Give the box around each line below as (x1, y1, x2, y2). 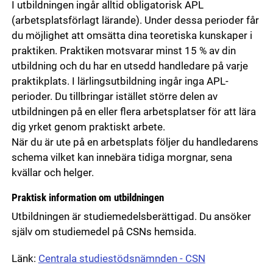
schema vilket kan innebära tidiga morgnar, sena (11, 151, 232, 163)
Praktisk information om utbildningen (11, 191, 164, 204)
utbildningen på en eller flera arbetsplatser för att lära (11, 105, 256, 118)
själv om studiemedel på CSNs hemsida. (11, 225, 196, 238)
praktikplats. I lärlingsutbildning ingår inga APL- (11, 75, 229, 87)
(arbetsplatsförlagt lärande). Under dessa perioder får (11, 14, 259, 26)
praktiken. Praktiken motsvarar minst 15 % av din (11, 44, 236, 57)
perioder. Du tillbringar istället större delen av (11, 90, 218, 102)
